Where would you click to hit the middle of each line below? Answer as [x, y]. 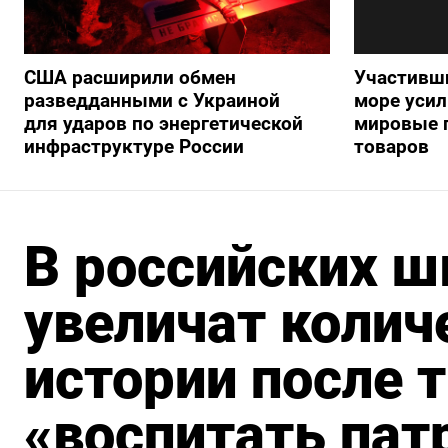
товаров [391, 146]
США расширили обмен [130, 77]
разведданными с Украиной [152, 100]
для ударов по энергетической [163, 123]
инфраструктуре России [134, 146]
